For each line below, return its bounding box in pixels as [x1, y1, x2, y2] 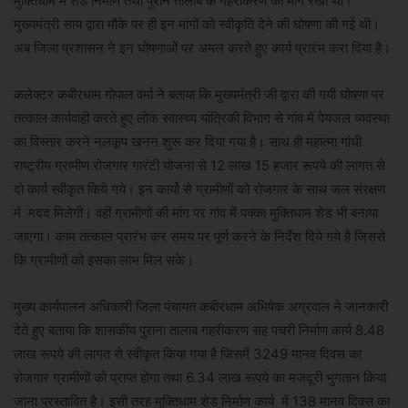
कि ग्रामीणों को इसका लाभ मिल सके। [14, 251, 194, 270]
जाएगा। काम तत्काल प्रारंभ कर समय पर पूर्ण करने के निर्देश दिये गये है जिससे [14, 228, 385, 246]
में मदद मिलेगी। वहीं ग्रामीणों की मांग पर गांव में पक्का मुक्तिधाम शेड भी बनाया [14, 204, 378, 222]
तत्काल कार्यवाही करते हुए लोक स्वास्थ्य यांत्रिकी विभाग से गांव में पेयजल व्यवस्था [14, 109, 390, 127]
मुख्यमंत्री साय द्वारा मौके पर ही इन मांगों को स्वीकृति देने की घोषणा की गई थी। [14, 15, 380, 34]
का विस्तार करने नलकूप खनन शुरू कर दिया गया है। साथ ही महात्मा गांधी [14, 133, 362, 151]
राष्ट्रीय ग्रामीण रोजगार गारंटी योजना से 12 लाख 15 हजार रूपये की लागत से [14, 157, 385, 175]
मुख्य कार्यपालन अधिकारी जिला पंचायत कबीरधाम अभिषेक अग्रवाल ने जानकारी [14, 298, 388, 316]
